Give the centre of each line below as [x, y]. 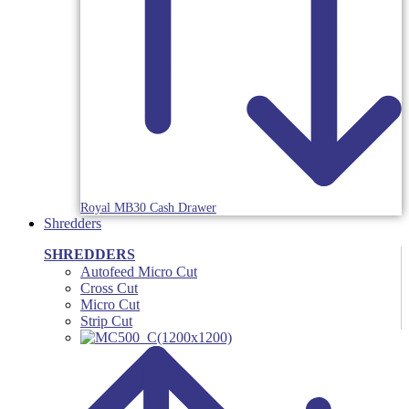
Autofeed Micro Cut [139, 271]
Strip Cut [106, 320]
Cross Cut [109, 288]
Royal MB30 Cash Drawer [148, 207]
